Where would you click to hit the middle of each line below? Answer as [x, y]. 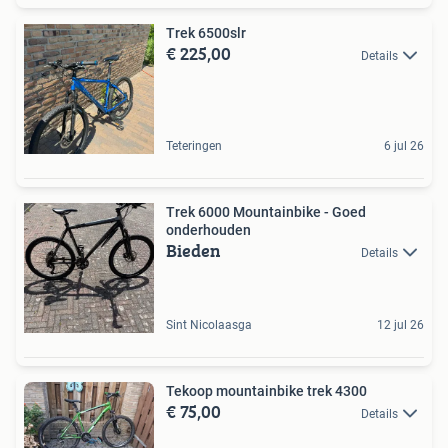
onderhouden [208, 229]
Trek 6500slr [206, 32]
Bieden [193, 250]
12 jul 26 [400, 324]
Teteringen [194, 145]
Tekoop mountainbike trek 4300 [266, 390]
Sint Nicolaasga [209, 324]
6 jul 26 [404, 145]
